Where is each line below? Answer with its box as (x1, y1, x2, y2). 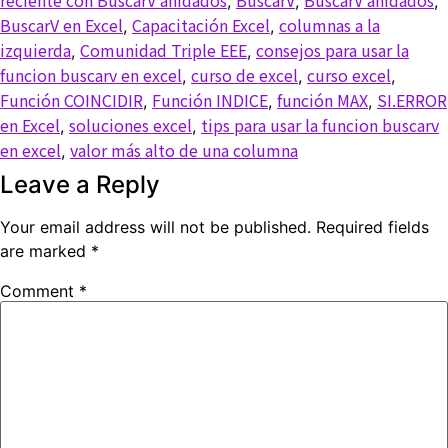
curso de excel (191, 62, 298, 87)
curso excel (307, 62, 391, 87)
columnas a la (279, 12, 380, 37)
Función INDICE (152, 87, 268, 112)
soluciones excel (69, 112, 192, 137)
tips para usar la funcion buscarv (201, 112, 439, 137)
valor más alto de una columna (70, 137, 298, 162)
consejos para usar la (256, 37, 409, 62)
